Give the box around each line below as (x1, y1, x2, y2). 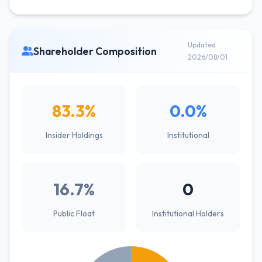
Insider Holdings (45, 130, 103, 140)
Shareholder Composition (33, 44, 157, 58)
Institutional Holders (152, 208, 224, 219)
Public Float (53, 208, 95, 219)
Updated (187, 40, 216, 49)
